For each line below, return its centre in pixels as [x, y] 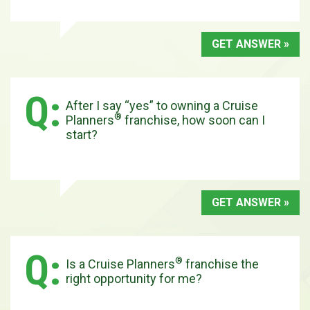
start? [82, 134]
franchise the [221, 264]
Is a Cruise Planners [120, 264]
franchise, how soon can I [193, 120]
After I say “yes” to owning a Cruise [162, 105]
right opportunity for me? [134, 278]
